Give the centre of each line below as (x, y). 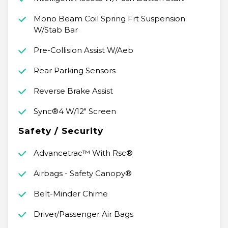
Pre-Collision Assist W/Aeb (83, 50)
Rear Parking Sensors (74, 71)
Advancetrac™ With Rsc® (83, 153)
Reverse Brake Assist (73, 91)
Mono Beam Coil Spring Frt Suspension (109, 19)
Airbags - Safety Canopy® (82, 174)
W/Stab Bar (55, 30)
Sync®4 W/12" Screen (75, 111)
